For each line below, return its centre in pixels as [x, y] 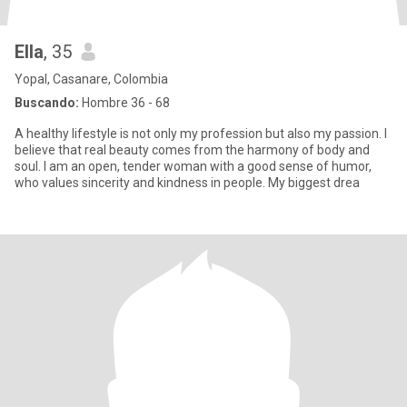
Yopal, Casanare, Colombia [91, 79]
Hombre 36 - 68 [124, 103]
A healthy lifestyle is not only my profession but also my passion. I [201, 134]
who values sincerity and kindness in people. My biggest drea [187, 183]
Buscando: [47, 103]
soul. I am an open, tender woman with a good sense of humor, [193, 166]
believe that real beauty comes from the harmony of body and [192, 150]
